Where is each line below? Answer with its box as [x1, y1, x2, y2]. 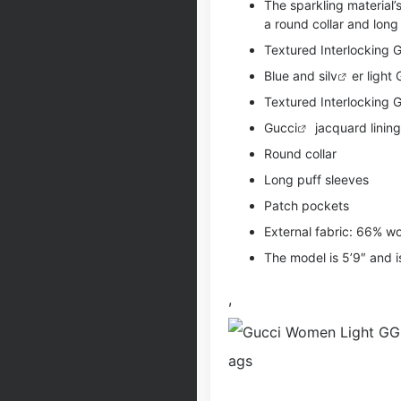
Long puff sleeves [264, 172, 369, 187]
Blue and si [264, 68, 328, 83]
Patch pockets [264, 198, 349, 213]
